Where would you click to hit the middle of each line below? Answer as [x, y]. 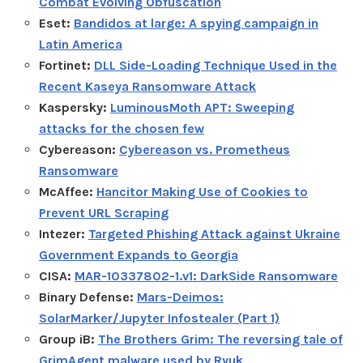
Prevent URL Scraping [104, 212]
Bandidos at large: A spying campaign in [196, 23]
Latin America [81, 44]
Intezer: [64, 233]
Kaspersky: [75, 107]
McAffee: [68, 191]
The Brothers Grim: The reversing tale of [220, 339]
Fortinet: [66, 65]
